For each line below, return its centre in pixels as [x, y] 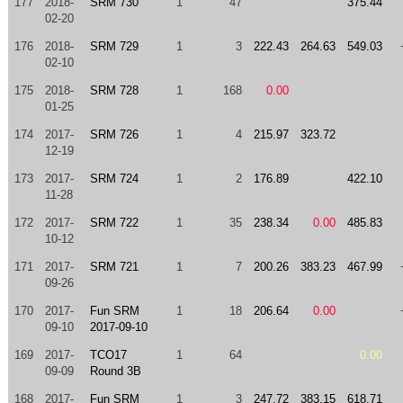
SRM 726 [114, 134]
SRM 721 [114, 267]
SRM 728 [114, 90]
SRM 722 [114, 223]
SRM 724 [114, 179]
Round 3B [115, 371]
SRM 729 [114, 46]
